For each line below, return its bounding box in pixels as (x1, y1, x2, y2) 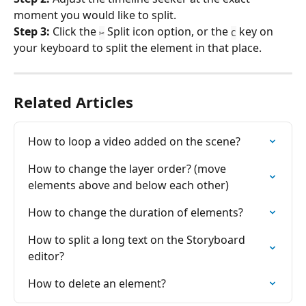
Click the (53, 24, 99, 40)
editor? (28, 249, 64, 264)
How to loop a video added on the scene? (28, 134, 240, 150)
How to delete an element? (28, 276, 166, 292)
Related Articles (14, 92, 133, 113)
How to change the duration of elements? (28, 205, 243, 221)
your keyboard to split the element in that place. (14, 40, 262, 56)
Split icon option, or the (105, 24, 231, 40)
